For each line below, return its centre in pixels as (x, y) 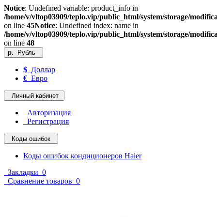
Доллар (41, 70)
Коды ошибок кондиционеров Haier (82, 156)
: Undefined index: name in (97, 25)
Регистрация (46, 121)
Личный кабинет (34, 96)
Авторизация (47, 113)
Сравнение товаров (39, 181)
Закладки (22, 172)
